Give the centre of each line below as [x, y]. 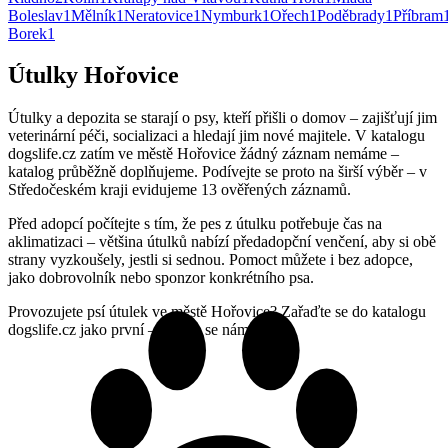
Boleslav [35, 15]
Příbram [418, 15]
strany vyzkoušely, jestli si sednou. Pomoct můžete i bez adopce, [210, 260]
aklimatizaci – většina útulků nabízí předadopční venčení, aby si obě [222, 242]
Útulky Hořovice [93, 75]
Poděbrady [351, 15]
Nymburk [231, 15]
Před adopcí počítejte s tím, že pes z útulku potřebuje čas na [195, 224]
